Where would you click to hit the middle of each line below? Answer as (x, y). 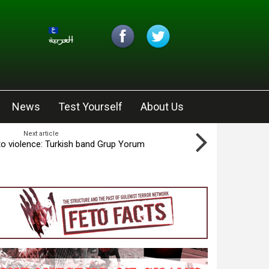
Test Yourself (90, 107)
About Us (162, 107)
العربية (61, 39)
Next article (41, 134)
